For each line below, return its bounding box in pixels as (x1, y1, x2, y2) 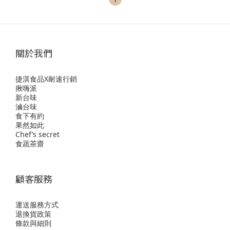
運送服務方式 (15, 200, 59, 209)
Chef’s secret (15, 129, 60, 139)
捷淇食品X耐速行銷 (15, 74, 77, 84)
